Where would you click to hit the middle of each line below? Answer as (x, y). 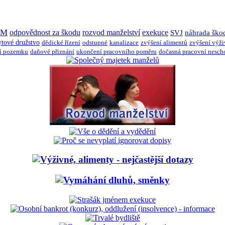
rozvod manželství (111, 32)
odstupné (95, 42)
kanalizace (124, 42)
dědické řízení (61, 42)
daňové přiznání (52, 51)
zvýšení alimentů (164, 42)
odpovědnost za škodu (45, 32)
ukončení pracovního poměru (117, 51)
